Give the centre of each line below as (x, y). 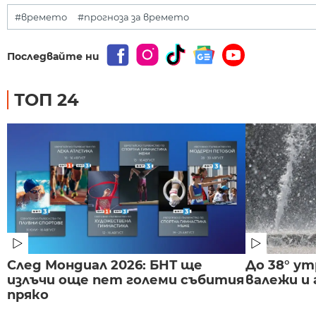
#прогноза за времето (133, 17)
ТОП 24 (47, 99)
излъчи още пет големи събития (126, 280)
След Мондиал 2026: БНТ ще (105, 265)
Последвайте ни (53, 56)
